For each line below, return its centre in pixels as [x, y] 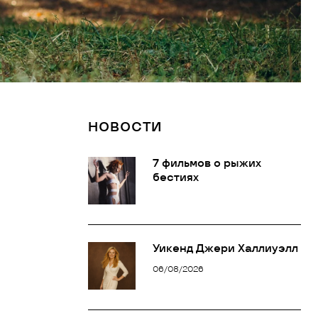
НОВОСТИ [125, 127]
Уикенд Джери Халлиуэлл [225, 248]
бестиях [176, 177]
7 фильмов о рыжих [207, 163]
